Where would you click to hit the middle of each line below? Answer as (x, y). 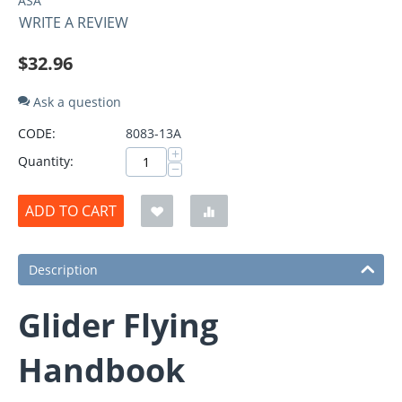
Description (63, 270)
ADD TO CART (71, 211)
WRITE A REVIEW (74, 23)
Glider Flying (118, 326)
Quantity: (46, 162)
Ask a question (75, 102)
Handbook (101, 371)
